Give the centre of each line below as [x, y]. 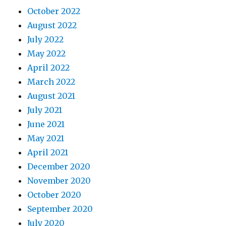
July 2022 [46, 40]
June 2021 [46, 124]
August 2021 [51, 96]
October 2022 [54, 11]
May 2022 [47, 54]
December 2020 [59, 167]
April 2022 [49, 68]
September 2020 [60, 209]
